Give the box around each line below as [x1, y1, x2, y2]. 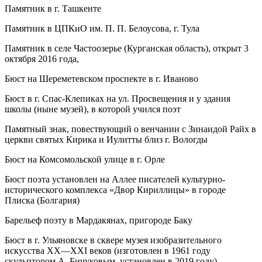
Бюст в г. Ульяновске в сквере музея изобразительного [5, 235, 222, 246]
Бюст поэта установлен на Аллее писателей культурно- [5, 174, 225, 185]
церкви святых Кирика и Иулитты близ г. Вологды [5, 135, 208, 145]
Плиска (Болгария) [5, 195, 80, 206]
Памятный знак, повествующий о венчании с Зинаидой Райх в [5, 124, 256, 135]
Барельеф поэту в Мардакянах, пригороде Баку [5, 215, 192, 226]
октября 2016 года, [5, 54, 79, 64]
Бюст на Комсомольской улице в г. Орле [5, 154, 165, 165]
